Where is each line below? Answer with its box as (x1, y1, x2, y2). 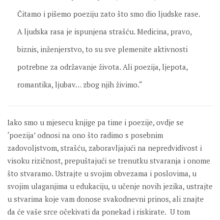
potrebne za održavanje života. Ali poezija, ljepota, (17, 62, 188, 72)
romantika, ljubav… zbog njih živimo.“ (17, 80, 142, 90)
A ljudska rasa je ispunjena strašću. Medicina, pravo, (17, 27, 192, 37)
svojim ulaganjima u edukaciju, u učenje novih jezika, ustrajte (7, 181, 213, 192)
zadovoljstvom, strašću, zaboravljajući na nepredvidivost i (7, 143, 202, 153)
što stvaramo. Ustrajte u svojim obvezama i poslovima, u (7, 168, 196, 179)
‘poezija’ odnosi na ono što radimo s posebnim (7, 130, 163, 140)
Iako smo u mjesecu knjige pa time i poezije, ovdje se (7, 117, 184, 128)
